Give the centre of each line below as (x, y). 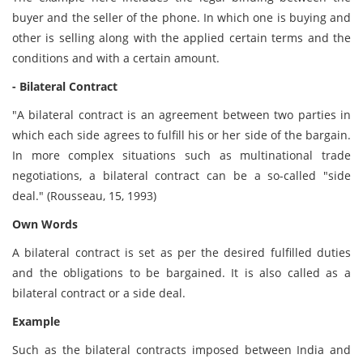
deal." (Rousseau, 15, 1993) (84, 196)
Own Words (45, 224)
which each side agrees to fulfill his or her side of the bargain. (181, 135)
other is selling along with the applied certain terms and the (181, 38)
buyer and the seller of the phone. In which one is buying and (181, 17)
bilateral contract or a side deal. (99, 293)
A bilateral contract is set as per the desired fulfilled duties (181, 252)
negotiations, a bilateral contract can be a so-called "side (181, 175)
